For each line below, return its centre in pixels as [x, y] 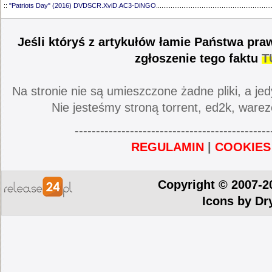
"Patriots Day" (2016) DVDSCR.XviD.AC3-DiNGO [83, 5]
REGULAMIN [168, 147]
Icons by [229, 201]
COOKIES [243, 147]
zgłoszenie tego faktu [198, 58]
